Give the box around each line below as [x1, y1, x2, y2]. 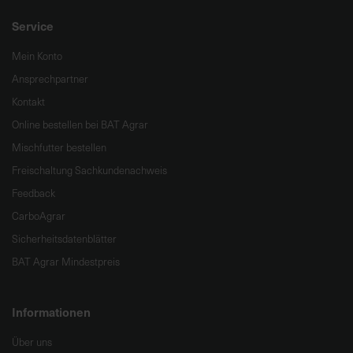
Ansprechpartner [12, 72, 88, 86]
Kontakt [12, 95, 45, 109]
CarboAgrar [12, 209, 65, 223]
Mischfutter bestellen [12, 140, 106, 154]
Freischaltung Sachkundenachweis [12, 163, 167, 177]
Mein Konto [12, 49, 62, 63]
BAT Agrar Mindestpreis [12, 255, 120, 269]
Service [12, 17, 54, 34]
